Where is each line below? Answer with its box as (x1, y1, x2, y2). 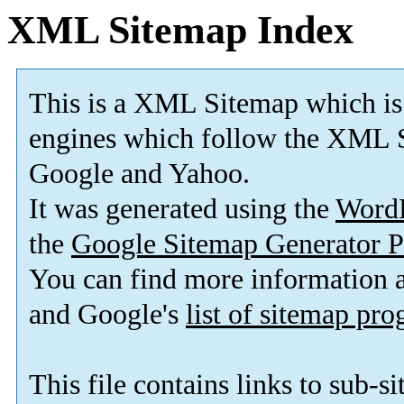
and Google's (29, 298, 186, 331)
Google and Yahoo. (29, 158, 250, 190)
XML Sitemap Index (7, 8, 353, 52)
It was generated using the (29, 193, 335, 225)
